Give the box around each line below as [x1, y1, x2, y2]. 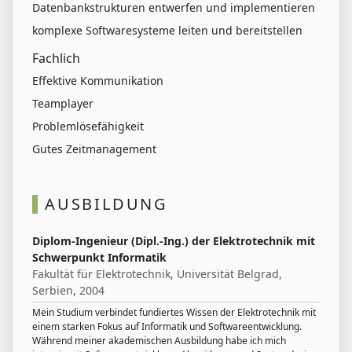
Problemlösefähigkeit [32, 119, 144, 134]
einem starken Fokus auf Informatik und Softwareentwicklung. [32, 320, 302, 334]
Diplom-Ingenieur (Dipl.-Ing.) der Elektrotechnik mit [32, 233, 315, 249]
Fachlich [32, 49, 80, 68]
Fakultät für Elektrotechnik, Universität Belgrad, [32, 266, 282, 282]
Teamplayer [32, 96, 93, 112]
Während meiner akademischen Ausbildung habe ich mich [32, 334, 286, 348]
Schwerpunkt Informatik [32, 250, 167, 266]
